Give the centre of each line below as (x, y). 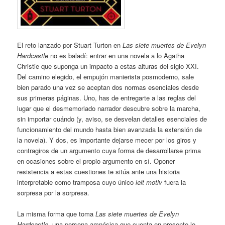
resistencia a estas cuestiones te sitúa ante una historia (99, 171)
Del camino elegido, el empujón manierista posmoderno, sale (106, 76)
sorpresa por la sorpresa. (53, 192)
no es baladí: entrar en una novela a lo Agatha (117, 55)
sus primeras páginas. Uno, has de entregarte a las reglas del (107, 97)
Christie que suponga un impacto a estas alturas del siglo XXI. (108, 66)
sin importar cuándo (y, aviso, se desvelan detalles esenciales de (112, 119)
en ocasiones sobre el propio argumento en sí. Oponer (96, 161)
